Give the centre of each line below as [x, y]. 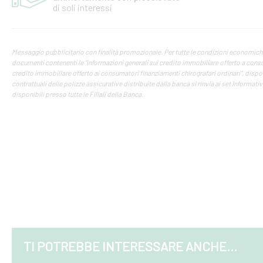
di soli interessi [82, 7]
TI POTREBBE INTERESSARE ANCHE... [130, 246]
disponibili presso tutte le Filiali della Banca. [77, 94]
